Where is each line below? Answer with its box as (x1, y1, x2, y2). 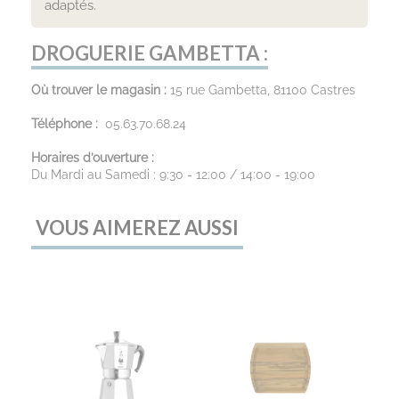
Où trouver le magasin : (31, 82, 170, 97)
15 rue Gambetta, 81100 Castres (170, 82, 355, 97)
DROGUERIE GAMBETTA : (31, 40, 268, 65)
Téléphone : (31, 116, 102, 131)
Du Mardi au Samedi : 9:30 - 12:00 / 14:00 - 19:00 (31, 167, 315, 182)
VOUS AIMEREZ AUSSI (36, 215, 239, 240)
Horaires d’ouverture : (31, 150, 154, 165)
